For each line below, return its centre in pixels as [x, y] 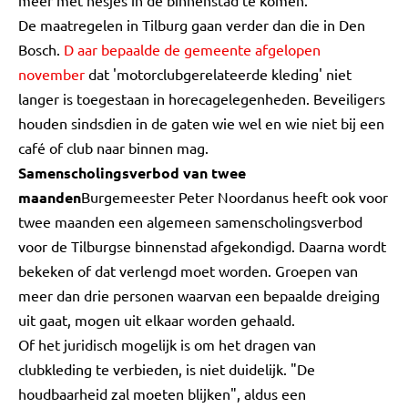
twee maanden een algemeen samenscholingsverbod [190, 221]
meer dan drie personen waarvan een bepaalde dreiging [199, 295]
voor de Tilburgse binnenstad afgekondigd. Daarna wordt [202, 246]
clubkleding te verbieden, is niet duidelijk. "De [167, 369]
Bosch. [41, 49]
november [51, 74]
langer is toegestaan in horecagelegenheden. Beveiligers [202, 98]
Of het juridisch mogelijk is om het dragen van [167, 344]
